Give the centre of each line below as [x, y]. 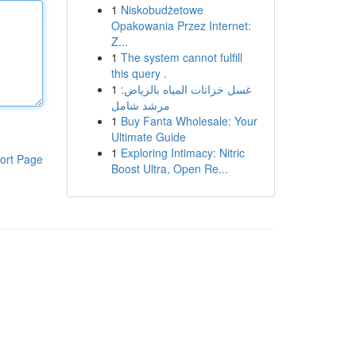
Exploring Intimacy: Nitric [182, 153]
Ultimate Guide [148, 137]
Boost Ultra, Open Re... [169, 168]
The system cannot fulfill [181, 57]
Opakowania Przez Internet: [181, 25]
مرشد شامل [140, 105]
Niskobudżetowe [162, 10]
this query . [139, 73]
